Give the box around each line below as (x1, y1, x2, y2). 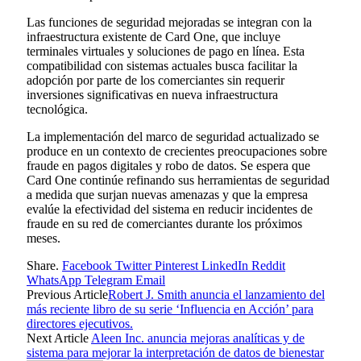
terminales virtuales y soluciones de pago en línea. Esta (27, 44, 305, 58)
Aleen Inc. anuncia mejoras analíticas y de (91, 330, 305, 345)
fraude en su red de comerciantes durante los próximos (27, 216, 302, 230)
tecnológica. (27, 102, 88, 116)
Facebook (62, 258, 112, 272)
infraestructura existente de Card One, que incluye (27, 29, 280, 44)
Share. (27, 258, 59, 272)
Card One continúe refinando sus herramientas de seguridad (27, 172, 330, 187)
